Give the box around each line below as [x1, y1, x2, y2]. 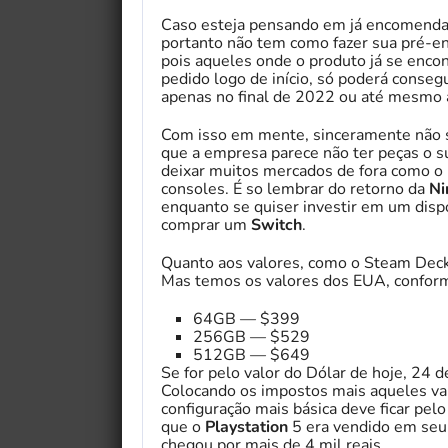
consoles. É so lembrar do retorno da [161, 178, 429, 201]
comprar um [161, 214, 251, 237]
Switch [251, 214, 302, 237]
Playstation [205, 416, 292, 439]
